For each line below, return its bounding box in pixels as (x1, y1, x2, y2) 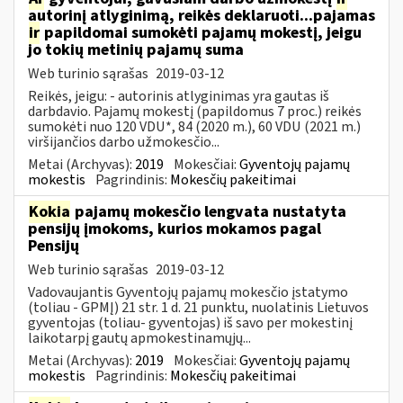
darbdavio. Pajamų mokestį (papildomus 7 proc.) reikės (28, 101, 362, 121)
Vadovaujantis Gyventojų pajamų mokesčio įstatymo (28, 282, 348, 302)
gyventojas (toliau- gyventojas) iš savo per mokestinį (28, 312, 353, 333)
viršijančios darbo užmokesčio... (28, 131, 219, 152)
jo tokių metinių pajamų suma (28, 38, 244, 61)
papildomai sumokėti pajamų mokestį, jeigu (40, 21, 362, 44)
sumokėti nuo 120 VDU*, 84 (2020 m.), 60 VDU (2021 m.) (28, 116, 361, 137)
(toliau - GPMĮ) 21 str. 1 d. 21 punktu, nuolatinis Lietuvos (28, 297, 369, 318)
